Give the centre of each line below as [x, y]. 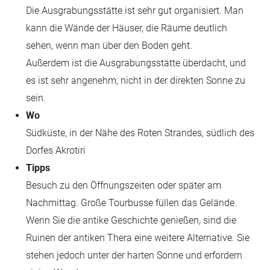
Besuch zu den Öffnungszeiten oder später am [124, 185]
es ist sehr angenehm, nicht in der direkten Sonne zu [136, 80]
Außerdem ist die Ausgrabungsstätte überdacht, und [136, 63]
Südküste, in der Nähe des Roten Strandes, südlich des [140, 133]
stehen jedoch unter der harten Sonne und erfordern [134, 255]
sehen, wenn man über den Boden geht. [109, 46]
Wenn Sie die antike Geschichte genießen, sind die [131, 220]
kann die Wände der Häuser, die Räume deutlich [127, 28]
